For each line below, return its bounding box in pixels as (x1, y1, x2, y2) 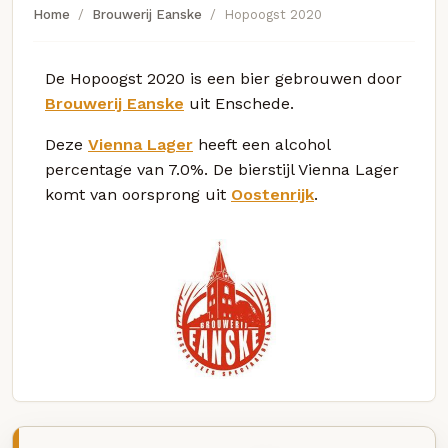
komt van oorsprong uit (45, 184, 231, 204)
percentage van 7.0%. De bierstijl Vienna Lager (45, 159, 399, 179)
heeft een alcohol (193, 134, 330, 154)
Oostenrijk (231, 184, 314, 204)
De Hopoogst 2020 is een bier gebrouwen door (45, 68, 402, 88)
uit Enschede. (184, 93, 294, 113)
